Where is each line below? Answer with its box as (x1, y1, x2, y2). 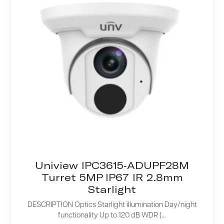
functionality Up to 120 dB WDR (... (58, 212, 166, 220)
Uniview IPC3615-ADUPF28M (35, 159, 189, 171)
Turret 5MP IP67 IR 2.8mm (41, 171, 183, 183)
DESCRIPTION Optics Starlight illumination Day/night (27, 201, 197, 209)
